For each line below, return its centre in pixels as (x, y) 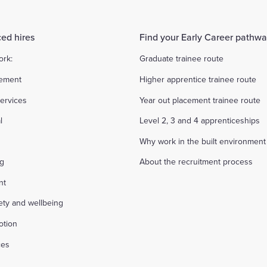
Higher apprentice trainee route (198, 79)
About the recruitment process (196, 162)
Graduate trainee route (181, 59)
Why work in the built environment (202, 141)
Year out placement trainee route (200, 100)
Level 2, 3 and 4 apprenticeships (199, 121)
